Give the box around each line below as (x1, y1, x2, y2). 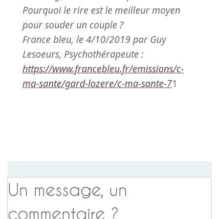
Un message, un (8, 179, 127, 199)
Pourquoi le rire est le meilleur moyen (22, 3, 180, 17)
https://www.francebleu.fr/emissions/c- (22, 62, 184, 75)
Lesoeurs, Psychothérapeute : (22, 47, 144, 61)
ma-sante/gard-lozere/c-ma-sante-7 (22, 76, 172, 90)
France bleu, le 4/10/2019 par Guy (22, 32, 166, 46)
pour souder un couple (22, 18, 117, 31)
